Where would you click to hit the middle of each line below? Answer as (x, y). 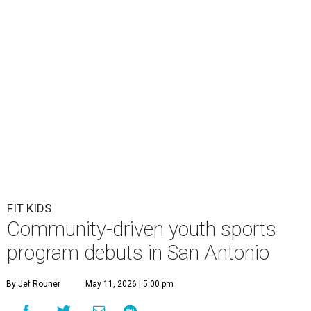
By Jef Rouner (33, 284)
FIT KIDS (29, 209)
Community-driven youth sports (142, 229)
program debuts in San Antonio (138, 253)
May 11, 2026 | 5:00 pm (129, 284)
